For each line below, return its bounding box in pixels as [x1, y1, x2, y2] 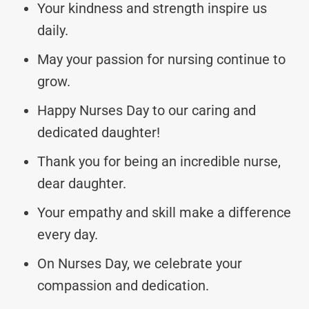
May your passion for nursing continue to [37, 50, 286, 68]
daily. [37, 21, 68, 39]
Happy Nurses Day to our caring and [37, 101, 256, 119]
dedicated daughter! [37, 123, 160, 141]
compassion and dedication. [37, 277, 209, 294]
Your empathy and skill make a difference [37, 203, 291, 221]
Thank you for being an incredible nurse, [37, 152, 281, 170]
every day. [37, 226, 98, 243]
